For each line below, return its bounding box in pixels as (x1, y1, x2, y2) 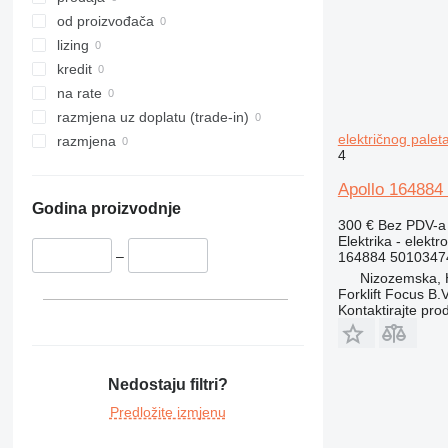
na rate (56, 85, 102, 102)
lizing (56, 37, 89, 54)
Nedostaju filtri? (107, 375, 228, 393)
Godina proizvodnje (31, 200, 181, 218)
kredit (56, 61, 92, 78)
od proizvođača (56, 13, 154, 30)
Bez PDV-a (377, 216, 446, 233)
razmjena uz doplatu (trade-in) (56, 109, 249, 126)
